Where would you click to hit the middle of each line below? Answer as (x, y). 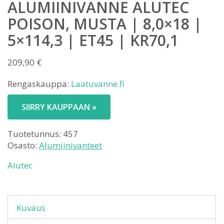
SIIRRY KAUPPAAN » (59, 107)
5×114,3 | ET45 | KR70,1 (93, 40)
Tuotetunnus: (35, 134)
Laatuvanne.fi (98, 84)
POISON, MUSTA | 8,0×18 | (105, 24)
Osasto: (23, 145)
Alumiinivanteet (70, 145)
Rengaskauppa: (39, 84)
